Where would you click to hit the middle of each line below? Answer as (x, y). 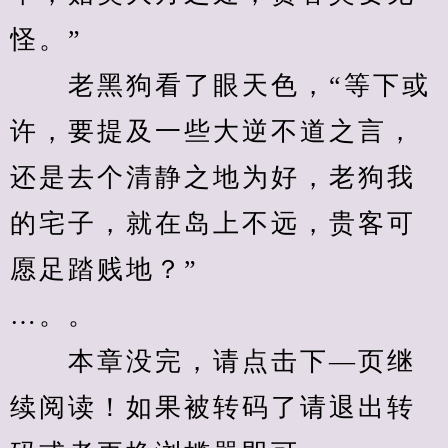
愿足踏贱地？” (104, 269)
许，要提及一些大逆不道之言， (213, 131)
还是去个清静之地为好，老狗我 (213, 177)
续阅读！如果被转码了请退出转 (213, 407)
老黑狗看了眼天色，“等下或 (220, 85)
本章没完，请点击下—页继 (213, 361)
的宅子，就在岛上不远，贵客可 (213, 223)
